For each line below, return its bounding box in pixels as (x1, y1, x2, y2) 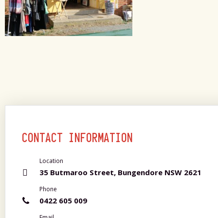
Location (39, 157, 63, 165)
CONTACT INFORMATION (22, 130, 133, 145)
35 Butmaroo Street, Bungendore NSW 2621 (39, 167, 201, 177)
